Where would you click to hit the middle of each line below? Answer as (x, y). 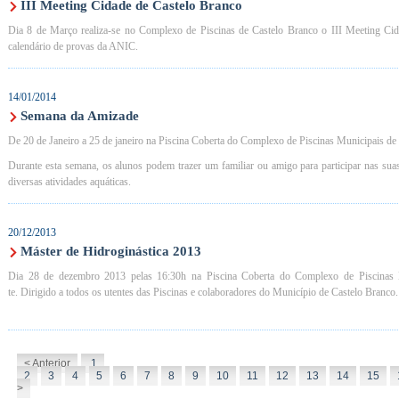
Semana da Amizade (80, 116)
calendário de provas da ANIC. (73, 46)
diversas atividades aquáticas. (69, 182)
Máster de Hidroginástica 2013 (111, 251)
